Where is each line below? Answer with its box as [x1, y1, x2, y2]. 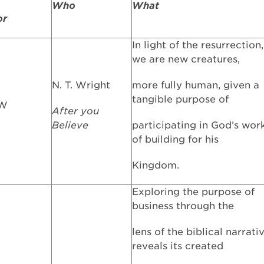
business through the [132, 200, 234, 212]
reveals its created [132, 240, 223, 252]
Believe [52, 120, 88, 131]
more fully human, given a [132, 80, 259, 91]
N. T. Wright [52, 80, 110, 91]
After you [52, 105, 99, 117]
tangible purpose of [132, 94, 229, 105]
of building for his [132, 134, 219, 145]
